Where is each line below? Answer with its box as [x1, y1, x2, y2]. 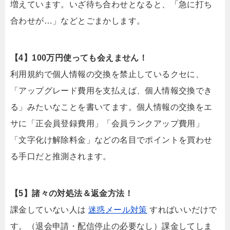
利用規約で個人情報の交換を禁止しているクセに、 [10, 69, 204, 79]
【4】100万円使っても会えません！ [10, 53, 148, 62]
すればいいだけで [147, 205, 217, 214]
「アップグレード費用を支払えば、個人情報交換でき [10, 86, 213, 95]
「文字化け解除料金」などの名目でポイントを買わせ [10, 135, 213, 144]
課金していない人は [10, 205, 88, 214]
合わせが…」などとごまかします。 [10, 16, 145, 25]
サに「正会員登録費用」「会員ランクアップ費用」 [10, 119, 204, 128]
